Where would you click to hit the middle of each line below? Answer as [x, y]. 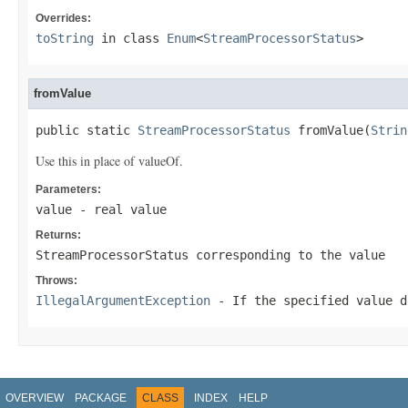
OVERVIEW [35, 398]
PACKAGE [101, 398]
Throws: [56, 280]
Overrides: [63, 18]
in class [130, 38]
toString [65, 38]
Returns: [58, 235]
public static [87, 130]
